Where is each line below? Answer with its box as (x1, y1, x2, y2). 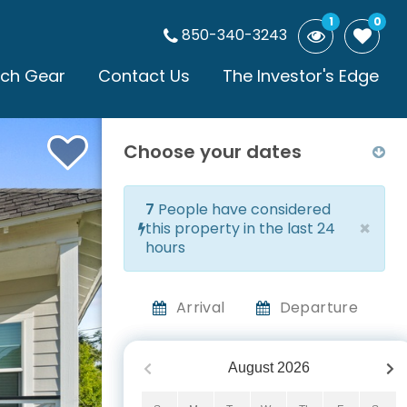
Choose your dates (124, 139, 302, 164)
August (228, 360, 273, 375)
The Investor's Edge (223, 65, 379, 88)
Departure (279, 297, 359, 318)
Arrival (175, 297, 225, 318)
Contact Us (98, 65, 190, 88)
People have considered (154, 199, 331, 220)
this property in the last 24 (145, 218, 335, 239)
